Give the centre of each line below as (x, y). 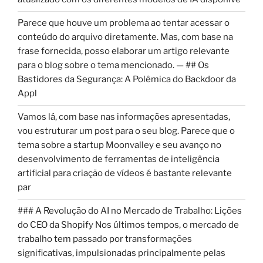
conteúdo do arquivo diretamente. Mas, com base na (125, 37)
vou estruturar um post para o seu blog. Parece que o (126, 131)
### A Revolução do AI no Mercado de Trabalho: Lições (130, 211)
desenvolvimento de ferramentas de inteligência (119, 159)
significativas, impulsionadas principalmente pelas (122, 253)
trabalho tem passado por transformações (105, 239)
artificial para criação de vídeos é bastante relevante (125, 173)
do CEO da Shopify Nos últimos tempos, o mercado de (128, 225)
